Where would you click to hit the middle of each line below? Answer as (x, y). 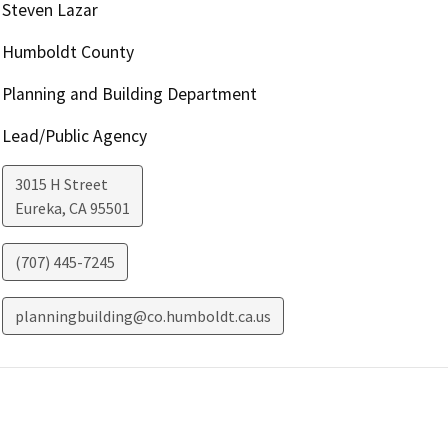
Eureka (38, 207)
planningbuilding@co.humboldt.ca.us (142, 315)
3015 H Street (61, 183)
